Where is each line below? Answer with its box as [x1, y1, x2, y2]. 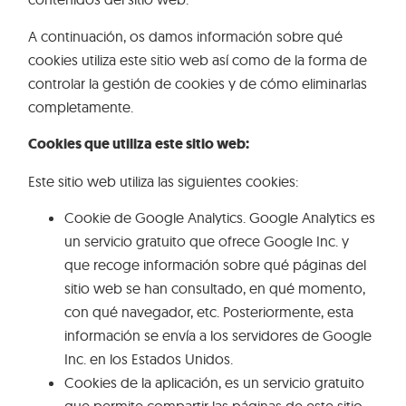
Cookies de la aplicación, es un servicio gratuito [64, 372, 365, 391]
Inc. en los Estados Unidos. [64, 349, 234, 368]
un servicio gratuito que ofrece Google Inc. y [64, 231, 350, 250]
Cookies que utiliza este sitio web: [28, 134, 250, 154]
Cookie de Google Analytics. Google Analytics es [64, 208, 376, 227]
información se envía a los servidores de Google [64, 325, 372, 344]
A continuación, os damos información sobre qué [28, 26, 343, 45]
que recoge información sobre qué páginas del [64, 255, 367, 274]
